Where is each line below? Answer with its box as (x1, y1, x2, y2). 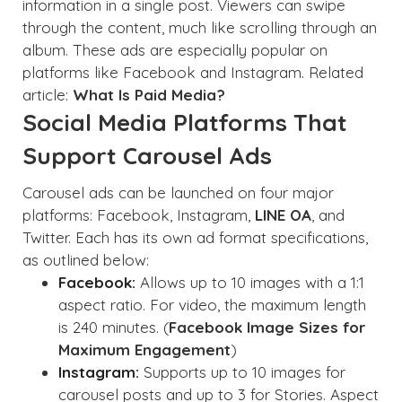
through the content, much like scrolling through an (22, 18, 377, 37)
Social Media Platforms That (22, 108, 347, 137)
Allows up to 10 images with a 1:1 (135, 273, 364, 292)
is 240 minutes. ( (58, 318, 169, 336)
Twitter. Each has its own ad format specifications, (22, 228, 368, 247)
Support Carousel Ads (22, 141, 272, 170)
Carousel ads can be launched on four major (22, 183, 334, 202)
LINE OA (255, 205, 311, 224)
